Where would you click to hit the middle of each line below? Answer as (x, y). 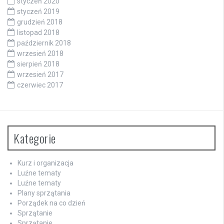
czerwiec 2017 (40, 85)
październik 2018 (44, 43)
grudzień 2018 (40, 22)
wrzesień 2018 (40, 53)
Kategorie (35, 138)
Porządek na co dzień (51, 203)
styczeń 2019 (38, 11)
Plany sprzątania (44, 193)
